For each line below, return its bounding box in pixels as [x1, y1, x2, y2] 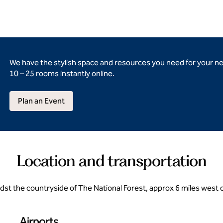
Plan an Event [17, 96, 65, 106]
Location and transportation [16, 151, 207, 170]
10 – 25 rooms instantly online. [9, 69, 114, 78]
